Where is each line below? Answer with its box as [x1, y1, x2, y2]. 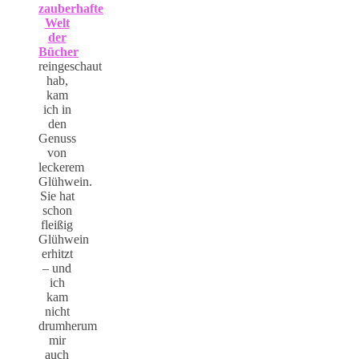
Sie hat [39, 189, 75, 204]
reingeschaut [38, 59, 102, 74]
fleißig [41, 218, 73, 232]
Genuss [38, 131, 76, 146]
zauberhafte [38, 2, 103, 16]
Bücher [38, 45, 79, 59]
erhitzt [41, 247, 73, 261]
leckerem [38, 160, 84, 175]
